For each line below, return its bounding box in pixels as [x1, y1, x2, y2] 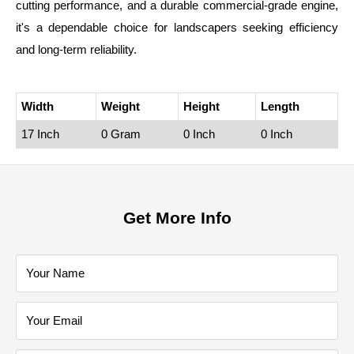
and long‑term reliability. [16, 42, 137, 56]
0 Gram [101, 127, 141, 141]
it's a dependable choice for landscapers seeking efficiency [16, 20, 338, 34]
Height [183, 100, 220, 114]
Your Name [26, 266, 85, 281]
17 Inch [21, 127, 59, 141]
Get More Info [122, 209, 232, 228]
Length [261, 100, 299, 114]
